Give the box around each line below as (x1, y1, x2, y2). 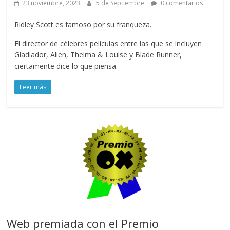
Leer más (20, 83, 47, 92)
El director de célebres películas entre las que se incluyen (14, 39, 202, 49)
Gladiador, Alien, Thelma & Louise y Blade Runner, (14, 50, 182, 60)
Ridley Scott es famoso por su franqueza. (14, 20, 152, 30)
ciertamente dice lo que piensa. (14, 61, 118, 71)
